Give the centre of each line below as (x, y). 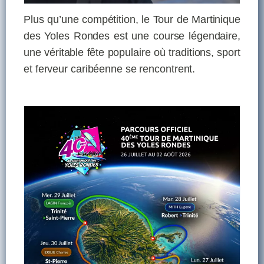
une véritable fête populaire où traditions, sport (132, 52)
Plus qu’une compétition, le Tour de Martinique (132, 19)
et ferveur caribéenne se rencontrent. (110, 69)
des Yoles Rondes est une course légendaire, (132, 36)
